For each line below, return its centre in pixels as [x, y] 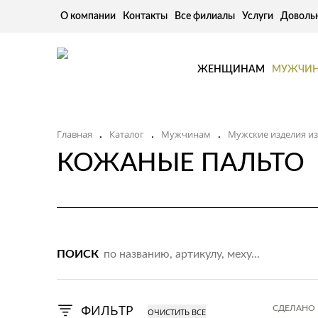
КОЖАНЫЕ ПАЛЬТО [181, 163]
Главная [75, 134]
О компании [88, 16]
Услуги [258, 16]
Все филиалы [205, 16]
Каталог [127, 134]
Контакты [145, 16]
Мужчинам [186, 134]
